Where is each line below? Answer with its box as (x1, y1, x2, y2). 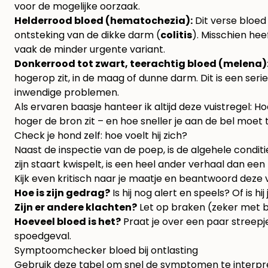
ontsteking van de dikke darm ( (14, 28, 160, 42)
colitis (160, 28, 192, 42)
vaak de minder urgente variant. (14, 42, 165, 57)
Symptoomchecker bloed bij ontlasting (14, 243, 198, 258)
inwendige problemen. (14, 86, 119, 100)
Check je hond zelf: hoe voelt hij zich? (14, 129, 187, 143)
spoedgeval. (14, 229, 71, 243)
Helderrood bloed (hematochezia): (14, 14, 193, 28)
